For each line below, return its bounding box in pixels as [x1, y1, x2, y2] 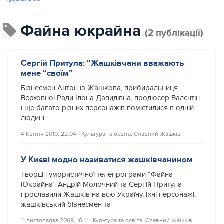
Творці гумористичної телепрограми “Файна [21, 170, 173, 179]
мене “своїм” [21, 68, 73, 78]
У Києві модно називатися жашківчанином [21, 154, 193, 165]
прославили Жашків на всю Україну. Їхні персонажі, [21, 190, 196, 199]
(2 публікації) [145, 27, 203, 39]
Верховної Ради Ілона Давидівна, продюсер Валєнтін [21, 94, 200, 102]
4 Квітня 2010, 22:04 [21, 130, 76, 137]
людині [21, 114, 44, 122]
